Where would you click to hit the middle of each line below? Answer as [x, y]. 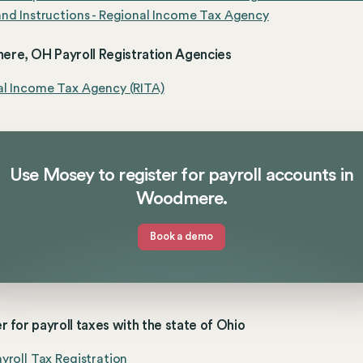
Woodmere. [181, 198]
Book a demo [181, 237]
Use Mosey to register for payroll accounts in [181, 175]
